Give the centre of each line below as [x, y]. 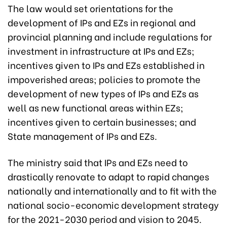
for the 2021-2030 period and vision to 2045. [105, 219]
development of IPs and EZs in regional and [102, 22]
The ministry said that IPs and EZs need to [98, 162]
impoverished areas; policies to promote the [104, 79]
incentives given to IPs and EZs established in [106, 65]
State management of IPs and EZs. [82, 136]
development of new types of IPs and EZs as [103, 93]
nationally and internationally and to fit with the [112, 191]
